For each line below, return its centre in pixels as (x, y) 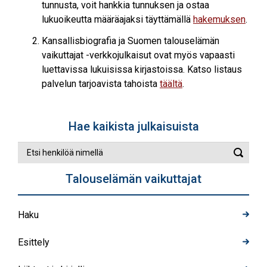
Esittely (34, 242)
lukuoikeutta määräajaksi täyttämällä (117, 19)
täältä (171, 84)
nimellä (33, 177)
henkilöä (36, 162)
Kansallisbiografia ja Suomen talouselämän (131, 41)
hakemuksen (219, 19)
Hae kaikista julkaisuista (133, 126)
